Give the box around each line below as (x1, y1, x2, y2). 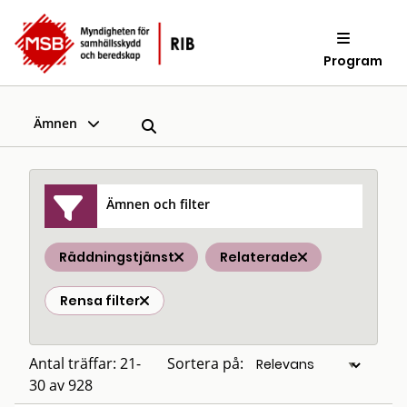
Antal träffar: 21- (29, 353, 141, 373)
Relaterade (220, 248, 298, 266)
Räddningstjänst (59, 248, 174, 266)
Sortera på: (167, 353, 243, 373)
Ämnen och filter (106, 194, 211, 213)
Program (323, 51, 383, 70)
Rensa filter (60, 292, 140, 310)
